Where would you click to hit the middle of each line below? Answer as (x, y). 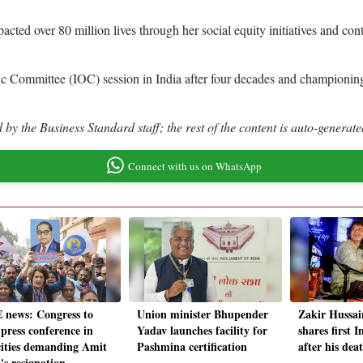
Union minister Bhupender (203, 314)
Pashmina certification (192, 347)
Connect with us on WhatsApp (194, 166)
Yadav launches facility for (202, 331)
